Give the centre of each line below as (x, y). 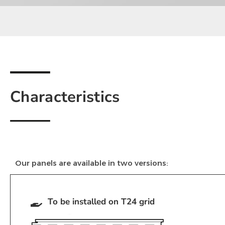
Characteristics (65, 97)
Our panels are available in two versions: (92, 163)
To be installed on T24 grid (101, 202)
